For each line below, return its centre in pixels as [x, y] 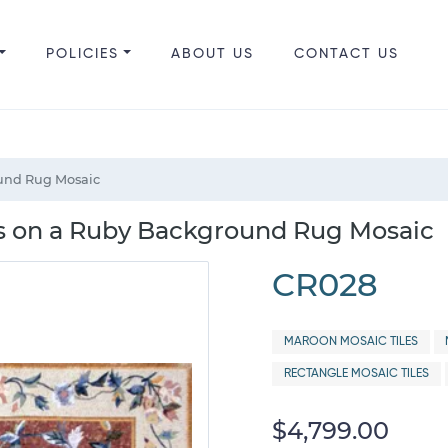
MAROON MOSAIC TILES [350, 342]
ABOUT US [212, 54]
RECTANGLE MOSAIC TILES [356, 374]
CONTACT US [346, 54]
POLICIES [82, 54]
